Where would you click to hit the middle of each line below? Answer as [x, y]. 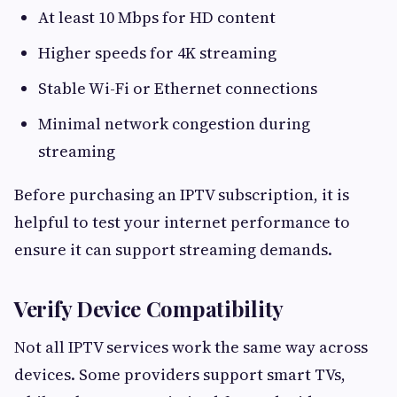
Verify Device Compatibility [149, 309]
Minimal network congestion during [174, 124]
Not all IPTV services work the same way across [191, 347]
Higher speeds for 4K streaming [157, 53]
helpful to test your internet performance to [182, 222]
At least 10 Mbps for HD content [157, 18]
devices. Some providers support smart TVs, [180, 375]
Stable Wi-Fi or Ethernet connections [178, 89]
